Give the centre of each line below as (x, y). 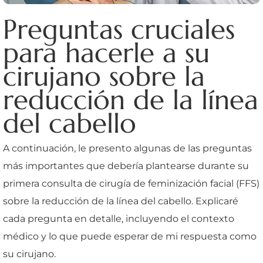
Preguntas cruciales (119, 29)
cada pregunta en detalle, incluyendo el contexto (119, 218)
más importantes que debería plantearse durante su (126, 166)
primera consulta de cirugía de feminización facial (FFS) (131, 183)
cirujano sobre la (104, 76)
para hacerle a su (106, 53)
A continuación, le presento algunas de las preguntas (127, 148)
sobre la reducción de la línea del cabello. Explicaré (121, 201)
